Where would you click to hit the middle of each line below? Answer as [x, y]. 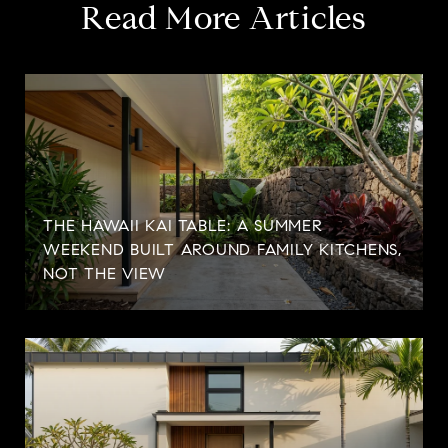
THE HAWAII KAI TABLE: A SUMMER [183, 225]
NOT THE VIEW [104, 273]
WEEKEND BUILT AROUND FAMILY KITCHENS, [222, 249]
